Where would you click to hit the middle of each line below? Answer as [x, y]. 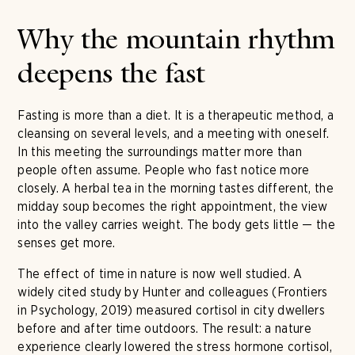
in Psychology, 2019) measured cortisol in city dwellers [171, 310]
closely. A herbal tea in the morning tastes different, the [176, 188]
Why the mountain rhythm [177, 42]
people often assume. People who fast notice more [164, 170]
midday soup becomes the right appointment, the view [173, 206]
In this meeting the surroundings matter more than [160, 152]
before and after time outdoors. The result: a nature [165, 328]
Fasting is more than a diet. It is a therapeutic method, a [176, 115]
